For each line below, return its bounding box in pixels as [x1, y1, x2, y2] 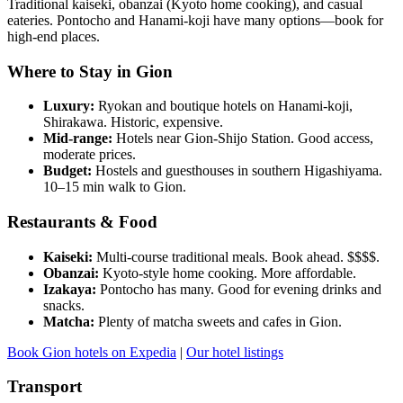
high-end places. [7, 28, 100, 44]
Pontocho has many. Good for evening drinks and [96, 281, 381, 297]
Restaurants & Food [7, 211, 157, 231]
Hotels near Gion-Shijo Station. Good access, [112, 130, 373, 147]
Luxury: [43, 98, 94, 114]
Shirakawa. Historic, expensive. [43, 114, 223, 130]
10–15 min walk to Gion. [43, 179, 186, 195]
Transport [7, 377, 82, 397]
